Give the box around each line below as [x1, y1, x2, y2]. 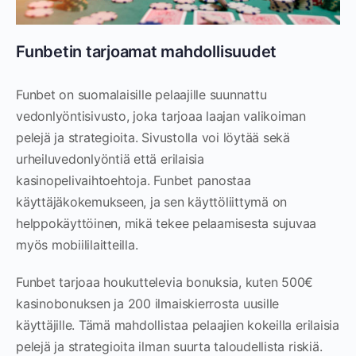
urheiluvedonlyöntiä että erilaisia [16, 151, 204, 167]
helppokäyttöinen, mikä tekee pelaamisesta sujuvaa [16, 215, 317, 231]
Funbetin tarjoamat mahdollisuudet [16, 42, 277, 61]
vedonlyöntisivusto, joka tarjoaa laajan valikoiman [16, 108, 307, 124]
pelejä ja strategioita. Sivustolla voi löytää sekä [16, 130, 291, 145]
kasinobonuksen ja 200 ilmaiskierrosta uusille [16, 296, 280, 311]
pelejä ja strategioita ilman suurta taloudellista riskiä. [16, 339, 323, 354]
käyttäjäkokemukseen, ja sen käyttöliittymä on [16, 194, 288, 210]
